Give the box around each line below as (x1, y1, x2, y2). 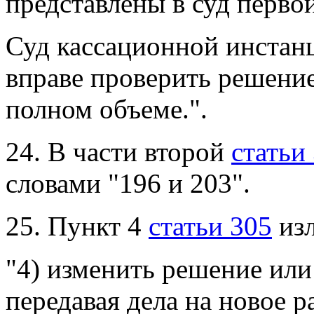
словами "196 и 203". (6, 168, 250, 199)
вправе (6, 62, 90, 93)
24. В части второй (6, 137, 231, 168)
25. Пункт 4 (6, 211, 149, 242)
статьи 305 (149, 211, 272, 242)
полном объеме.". (6, 94, 207, 125)
